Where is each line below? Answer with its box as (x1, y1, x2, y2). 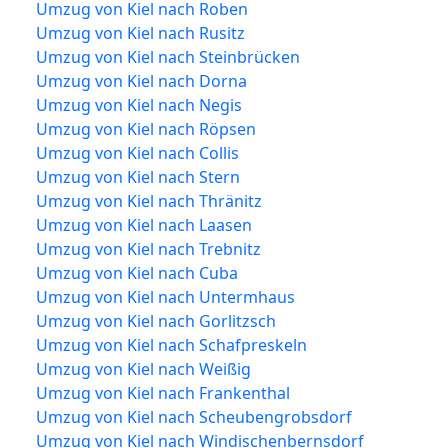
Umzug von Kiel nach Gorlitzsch (36, 309, 276, 332)
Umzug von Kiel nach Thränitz (36, 189, 262, 212)
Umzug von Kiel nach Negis (36, 93, 242, 116)
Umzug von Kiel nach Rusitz (36, 21, 245, 44)
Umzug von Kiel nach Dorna (36, 69, 247, 92)
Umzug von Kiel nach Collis (36, 141, 239, 164)
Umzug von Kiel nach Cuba (36, 261, 238, 284)
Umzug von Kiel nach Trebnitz (36, 237, 261, 260)
